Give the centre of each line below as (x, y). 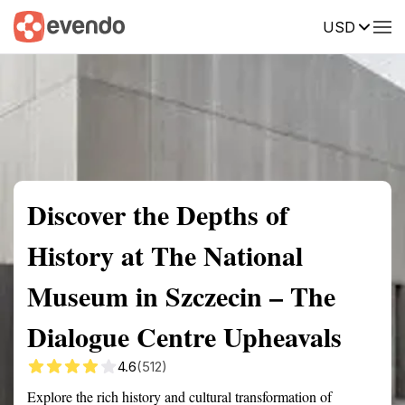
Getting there (187, 25)
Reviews (373, 25)
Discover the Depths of (158, 214)
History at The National (165, 255)
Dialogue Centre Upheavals (184, 336)
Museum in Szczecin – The (181, 296)
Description (287, 25)
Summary (41, 25)
